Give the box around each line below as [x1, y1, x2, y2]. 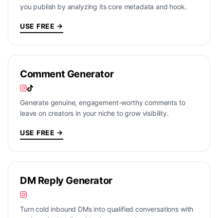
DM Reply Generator [20, 175, 112, 186]
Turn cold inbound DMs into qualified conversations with [20, 205, 194, 213]
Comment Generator [20, 68, 114, 80]
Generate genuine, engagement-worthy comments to [20, 98, 185, 107]
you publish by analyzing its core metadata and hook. [20, 2, 187, 11]
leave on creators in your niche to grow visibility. [20, 109, 169, 117]
